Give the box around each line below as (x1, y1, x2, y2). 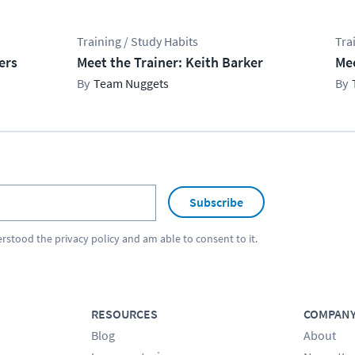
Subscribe (189, 194, 243, 211)
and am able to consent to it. (120, 231, 258, 246)
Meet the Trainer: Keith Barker (77, 52, 264, 71)
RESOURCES (90, 305, 158, 322)
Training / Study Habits (77, 32, 199, 49)
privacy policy (55, 231, 120, 246)
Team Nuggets (94, 74, 170, 91)
